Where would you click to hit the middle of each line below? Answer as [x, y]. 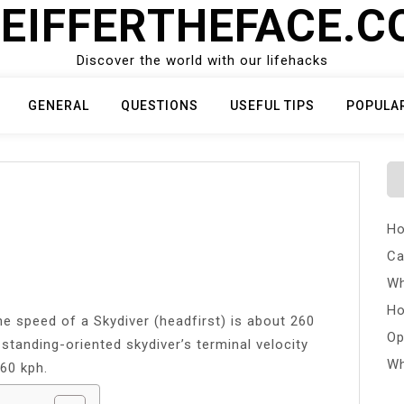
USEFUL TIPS [272, 106]
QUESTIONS [160, 106]
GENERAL [59, 106]
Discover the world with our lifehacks [202, 60]
